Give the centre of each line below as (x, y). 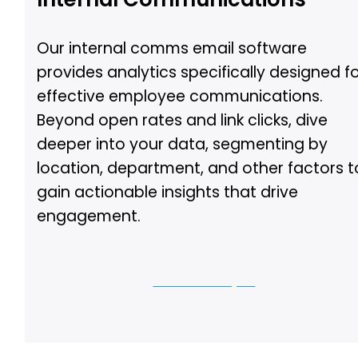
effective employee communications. (180, 97)
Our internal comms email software (172, 49)
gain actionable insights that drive (168, 193)
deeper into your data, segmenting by (183, 145)
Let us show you (204, 281)
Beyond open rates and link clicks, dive (183, 121)
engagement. (89, 217)
